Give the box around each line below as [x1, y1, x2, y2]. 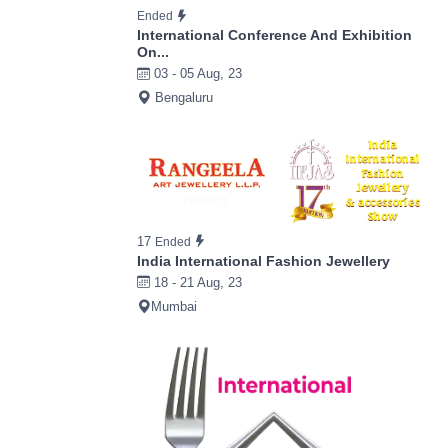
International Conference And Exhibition [137, 27, 412, 44]
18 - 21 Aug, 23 [150, 274, 242, 290]
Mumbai [151, 298, 197, 314]
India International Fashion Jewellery [137, 252, 390, 269]
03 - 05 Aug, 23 [150, 66, 242, 82]
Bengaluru [151, 90, 213, 106]
